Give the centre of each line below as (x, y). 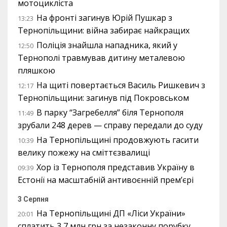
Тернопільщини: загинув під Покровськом (103, 98)
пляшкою (36, 70)
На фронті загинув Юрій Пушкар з (104, 17)
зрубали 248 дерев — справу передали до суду (110, 125)
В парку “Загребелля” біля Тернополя (110, 112)
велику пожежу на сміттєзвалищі (84, 152)
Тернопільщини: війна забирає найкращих (104, 30)
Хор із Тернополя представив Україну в (116, 167)
